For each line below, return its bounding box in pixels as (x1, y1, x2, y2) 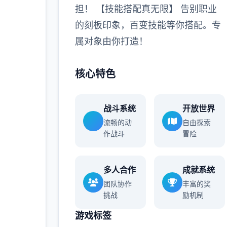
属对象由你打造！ (74, 36, 148, 47)
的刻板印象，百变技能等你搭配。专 (74, 20, 221, 30)
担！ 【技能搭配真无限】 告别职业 (74, 4, 217, 14)
